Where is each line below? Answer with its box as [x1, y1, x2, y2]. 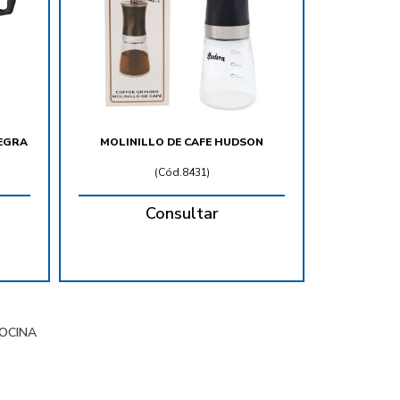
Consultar [145, 203, 219, 225]
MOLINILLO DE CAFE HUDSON [100, 135, 263, 150]
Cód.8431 [157, 165, 207, 180]
